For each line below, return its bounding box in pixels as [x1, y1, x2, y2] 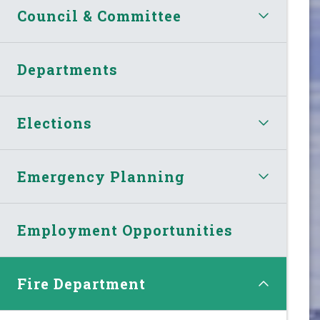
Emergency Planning [17, 166, 186, 186]
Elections [17, 113, 93, 132]
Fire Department [17, 274, 146, 293]
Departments [17, 59, 119, 79]
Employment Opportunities [17, 220, 234, 239]
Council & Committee [17, 6, 182, 25]
